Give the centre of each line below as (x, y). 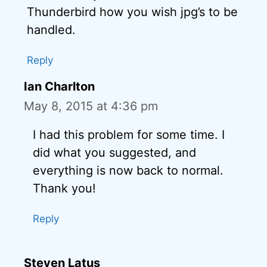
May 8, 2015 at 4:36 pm (91, 106)
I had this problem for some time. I (129, 135)
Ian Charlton (59, 86)
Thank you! (64, 188)
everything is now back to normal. (128, 170)
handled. (51, 30)
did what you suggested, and (114, 153)
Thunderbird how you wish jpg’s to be (132, 12)
